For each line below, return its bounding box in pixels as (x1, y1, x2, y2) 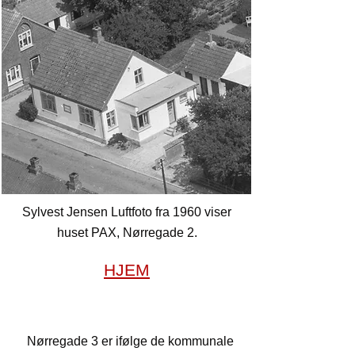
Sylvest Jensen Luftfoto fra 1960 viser (22, 205, 231, 219)
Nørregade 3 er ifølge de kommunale (26, 334, 234, 348)
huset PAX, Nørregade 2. (56, 226, 197, 239)
